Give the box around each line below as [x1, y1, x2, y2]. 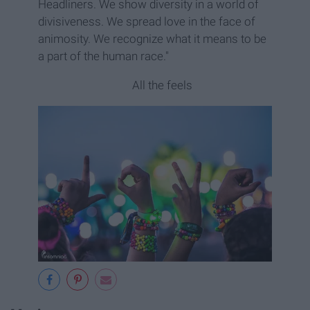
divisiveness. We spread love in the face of [38, 14, 255, 28]
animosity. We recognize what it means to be [38, 31, 266, 46]
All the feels [131, 77, 192, 92]
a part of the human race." [38, 48, 169, 63]
